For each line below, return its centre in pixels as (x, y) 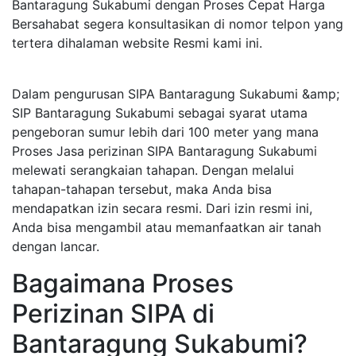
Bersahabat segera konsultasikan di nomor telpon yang (178, 24)
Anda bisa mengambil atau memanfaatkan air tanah (166, 227)
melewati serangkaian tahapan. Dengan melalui (153, 170)
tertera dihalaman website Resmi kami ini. (137, 43)
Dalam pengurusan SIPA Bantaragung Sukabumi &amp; (176, 94)
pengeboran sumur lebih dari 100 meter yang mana (165, 132)
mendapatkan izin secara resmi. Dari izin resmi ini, (162, 208)
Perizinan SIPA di (113, 313)
